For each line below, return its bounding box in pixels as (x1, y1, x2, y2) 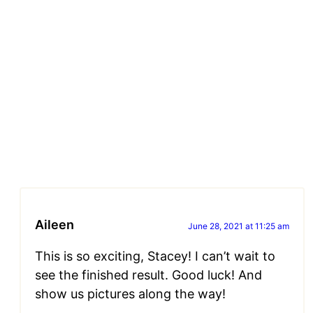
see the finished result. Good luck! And (35, 268, 262, 283)
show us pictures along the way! (35, 286, 226, 302)
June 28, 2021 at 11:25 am (188, 221, 289, 232)
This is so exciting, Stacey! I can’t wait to (35, 249, 275, 264)
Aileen (35, 217, 74, 233)
